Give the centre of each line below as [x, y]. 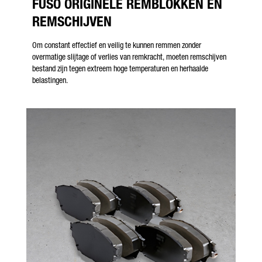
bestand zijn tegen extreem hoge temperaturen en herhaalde [120, 68]
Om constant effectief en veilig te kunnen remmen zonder [117, 45]
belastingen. [50, 80]
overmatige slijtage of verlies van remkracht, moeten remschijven [129, 57]
